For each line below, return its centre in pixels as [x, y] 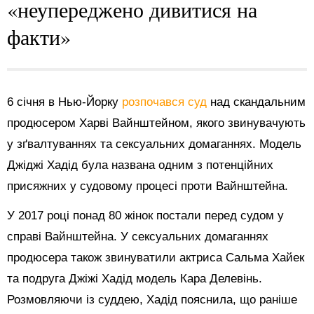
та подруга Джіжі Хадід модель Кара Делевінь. [135, 278]
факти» [39, 36]
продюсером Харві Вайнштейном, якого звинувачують [156, 123]
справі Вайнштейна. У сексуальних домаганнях [138, 236]
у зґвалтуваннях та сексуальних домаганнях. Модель [154, 144]
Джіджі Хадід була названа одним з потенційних [140, 165]
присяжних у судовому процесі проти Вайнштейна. [148, 186]
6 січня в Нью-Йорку [64, 102]
